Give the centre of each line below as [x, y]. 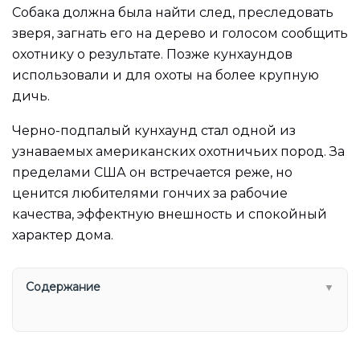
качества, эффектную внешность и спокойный [170, 215]
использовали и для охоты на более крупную [166, 75]
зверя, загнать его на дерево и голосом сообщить [180, 33]
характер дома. [63, 235]
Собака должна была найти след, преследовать [173, 12]
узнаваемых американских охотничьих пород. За [178, 152]
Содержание [63, 287]
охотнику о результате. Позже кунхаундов [152, 54]
